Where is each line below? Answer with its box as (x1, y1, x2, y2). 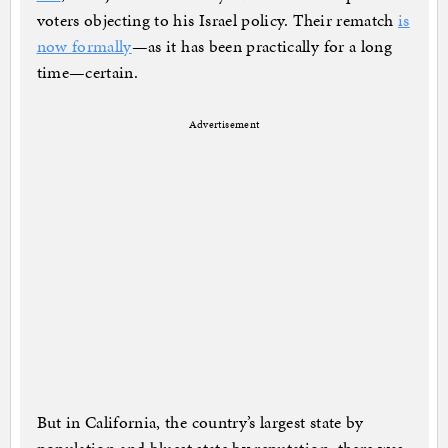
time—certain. (36, 60, 139, 85)
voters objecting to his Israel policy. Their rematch (36, 8, 399, 33)
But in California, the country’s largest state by (36, 410, 364, 435)
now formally (36, 34, 132, 59)
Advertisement (188, 117, 260, 133)
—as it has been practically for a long (131, 34, 393, 59)
